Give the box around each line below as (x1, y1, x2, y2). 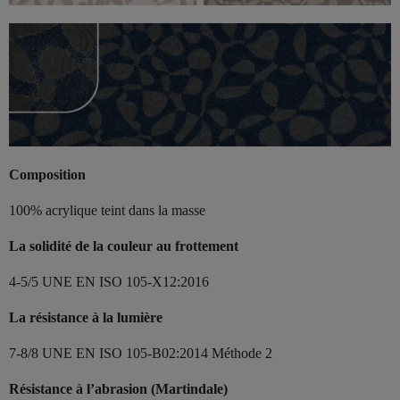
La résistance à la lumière (9, 310, 162, 326)
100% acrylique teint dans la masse (9, 203, 205, 219)
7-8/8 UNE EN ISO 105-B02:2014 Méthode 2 (9, 346, 272, 362)
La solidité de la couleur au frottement (9, 238, 238, 254)
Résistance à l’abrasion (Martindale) (9, 381, 228, 397)
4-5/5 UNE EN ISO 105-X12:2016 (9, 274, 209, 290)
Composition (9, 167, 86, 183)
